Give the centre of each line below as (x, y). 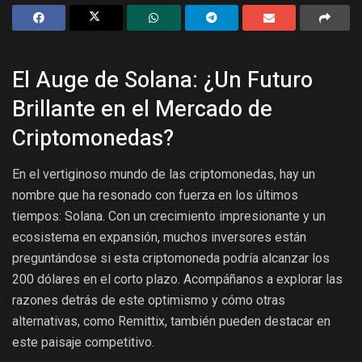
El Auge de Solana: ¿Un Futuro (162, 80)
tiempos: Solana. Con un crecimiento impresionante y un (169, 216)
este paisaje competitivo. (83, 342)
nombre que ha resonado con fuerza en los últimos (155, 195)
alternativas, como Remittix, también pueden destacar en (171, 321)
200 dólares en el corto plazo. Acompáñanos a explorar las (177, 279)
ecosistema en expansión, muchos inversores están (159, 237)
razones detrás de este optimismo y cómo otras (149, 300)
